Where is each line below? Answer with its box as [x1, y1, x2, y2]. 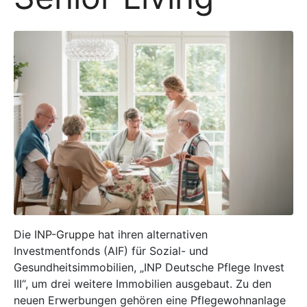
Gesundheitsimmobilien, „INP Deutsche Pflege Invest [14, 260, 284, 275]
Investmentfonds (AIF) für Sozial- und [14, 244, 208, 258]
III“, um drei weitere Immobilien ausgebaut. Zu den [14, 277, 271, 291]
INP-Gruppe [34, 228, 95, 242]
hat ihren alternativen [95, 228, 208, 242]
